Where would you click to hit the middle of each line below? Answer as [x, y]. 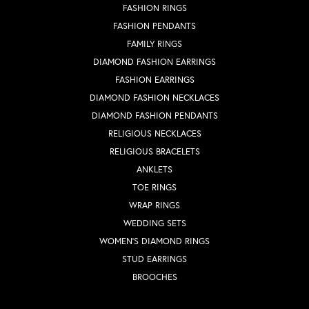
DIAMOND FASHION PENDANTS [154, 115]
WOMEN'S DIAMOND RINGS [154, 241]
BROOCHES [154, 277]
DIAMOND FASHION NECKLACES [154, 97]
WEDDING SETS [154, 223]
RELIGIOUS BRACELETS [154, 151]
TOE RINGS [154, 187]
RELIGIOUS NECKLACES [154, 133]
